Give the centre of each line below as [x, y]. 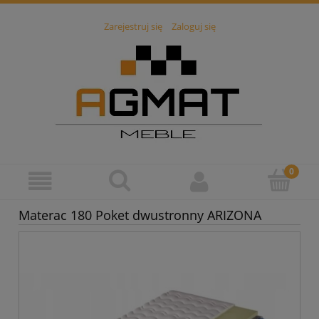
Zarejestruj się [133, 27]
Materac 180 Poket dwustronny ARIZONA [140, 215]
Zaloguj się [193, 27]
